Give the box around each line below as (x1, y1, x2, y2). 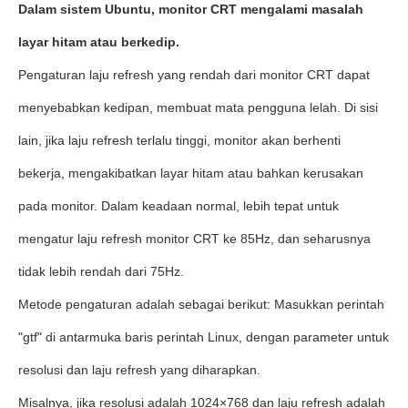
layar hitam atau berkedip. (18, 35, 179, 49)
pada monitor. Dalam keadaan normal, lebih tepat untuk (18, 199, 339, 213)
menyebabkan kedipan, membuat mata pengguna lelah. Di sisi (18, 100, 378, 115)
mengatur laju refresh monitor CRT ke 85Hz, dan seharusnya (18, 231, 371, 246)
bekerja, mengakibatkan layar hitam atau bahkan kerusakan (18, 166, 363, 180)
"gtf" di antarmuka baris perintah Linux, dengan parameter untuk (18, 330, 389, 344)
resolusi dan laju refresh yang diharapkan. (18, 362, 260, 377)
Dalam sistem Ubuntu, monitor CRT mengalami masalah (18, 2, 363, 16)
